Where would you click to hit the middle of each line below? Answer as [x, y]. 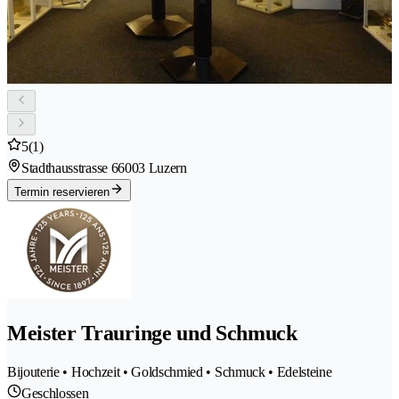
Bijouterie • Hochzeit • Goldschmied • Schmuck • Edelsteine [170, 372]
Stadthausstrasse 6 [70, 168]
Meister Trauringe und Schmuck [152, 334]
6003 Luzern [152, 168]
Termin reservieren [62, 192]
